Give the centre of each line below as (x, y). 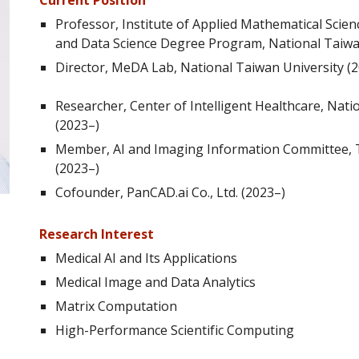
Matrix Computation (117, 306)
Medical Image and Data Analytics (156, 282)
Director (81, 67)
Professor (86, 24)
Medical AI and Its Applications (147, 258)
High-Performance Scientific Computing (175, 330)
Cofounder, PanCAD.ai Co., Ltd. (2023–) (171, 192)
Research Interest (97, 234)
